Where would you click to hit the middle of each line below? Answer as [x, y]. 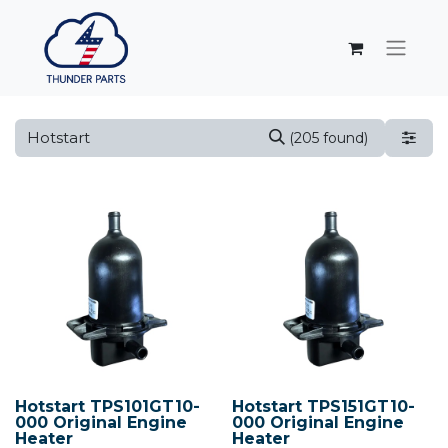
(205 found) [328, 138]
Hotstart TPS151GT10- [323, 406]
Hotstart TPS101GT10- [107, 406]
